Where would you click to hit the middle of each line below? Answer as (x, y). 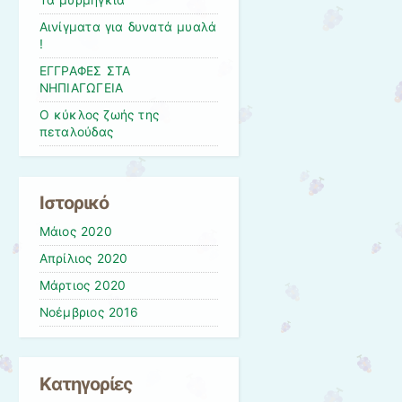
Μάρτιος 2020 (83, 286)
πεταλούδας (76, 132)
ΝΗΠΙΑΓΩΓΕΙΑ (81, 88)
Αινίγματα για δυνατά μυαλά (128, 27)
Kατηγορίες (86, 384)
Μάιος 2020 (75, 232)
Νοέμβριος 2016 (88, 313)
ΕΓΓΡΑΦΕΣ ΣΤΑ (85, 71)
